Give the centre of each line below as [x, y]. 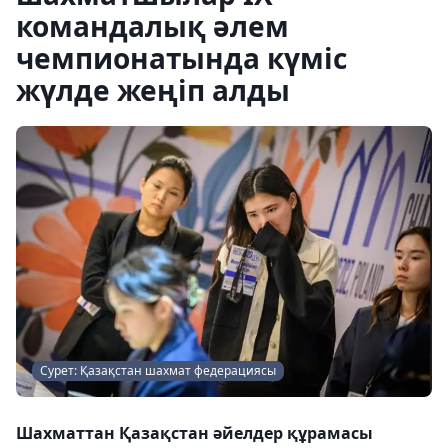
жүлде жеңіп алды [153, 90]
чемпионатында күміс [181, 58]
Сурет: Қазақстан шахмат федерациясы [158, 370]
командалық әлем [152, 26]
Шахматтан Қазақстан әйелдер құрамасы [194, 432]
